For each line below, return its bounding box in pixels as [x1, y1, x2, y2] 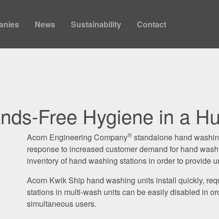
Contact [137, 18, 166, 30]
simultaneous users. [26, 197, 96, 209]
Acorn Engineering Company [26, 131, 128, 143]
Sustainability [71, 18, 121, 30]
